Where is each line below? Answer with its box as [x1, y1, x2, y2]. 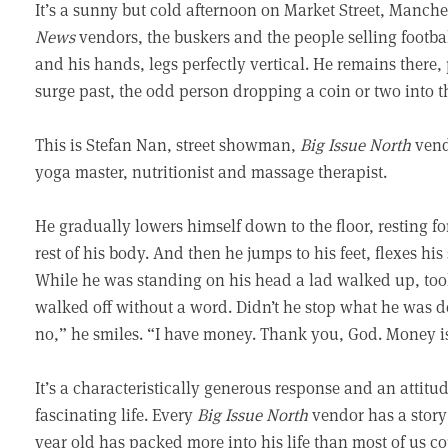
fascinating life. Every [35, 403, 198, 426]
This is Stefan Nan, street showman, [35, 133, 301, 156]
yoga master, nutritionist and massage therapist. [35, 160, 388, 183]
